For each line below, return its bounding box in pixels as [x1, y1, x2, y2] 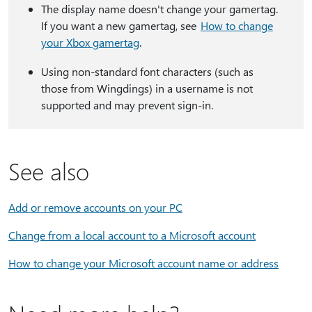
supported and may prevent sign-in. [40, 97, 213, 112]
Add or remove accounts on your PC [8, 200, 182, 214]
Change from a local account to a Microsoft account [8, 228, 256, 242]
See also [8, 155, 89, 186]
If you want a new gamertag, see [40, 18, 201, 33]
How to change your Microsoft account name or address [8, 256, 279, 270]
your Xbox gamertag [40, 35, 139, 49]
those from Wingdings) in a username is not [40, 81, 253, 95]
